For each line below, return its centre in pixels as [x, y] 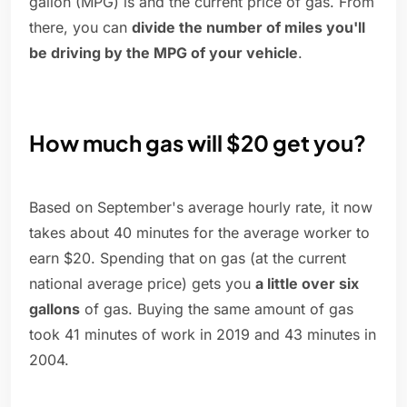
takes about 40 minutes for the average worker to [199, 233]
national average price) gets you [142, 284]
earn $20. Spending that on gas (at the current [188, 258]
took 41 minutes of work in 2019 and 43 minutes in [203, 335]
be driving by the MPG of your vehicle [164, 53]
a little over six [307, 284]
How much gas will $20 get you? [198, 143]
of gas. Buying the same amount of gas [217, 309]
